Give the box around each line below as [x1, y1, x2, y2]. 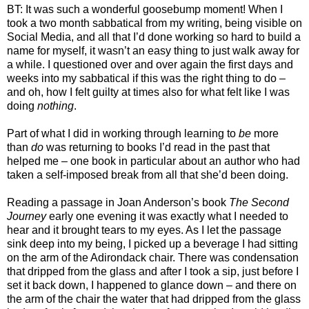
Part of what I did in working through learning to [7, 128, 239, 140]
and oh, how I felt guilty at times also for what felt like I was [7, 86, 290, 99]
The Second [229, 197, 289, 209]
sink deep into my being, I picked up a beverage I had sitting [7, 238, 298, 250]
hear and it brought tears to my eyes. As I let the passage [7, 224, 281, 237]
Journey [7, 210, 46, 223]
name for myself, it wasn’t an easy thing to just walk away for [7, 45, 299, 57]
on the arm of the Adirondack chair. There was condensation [7, 252, 299, 264]
